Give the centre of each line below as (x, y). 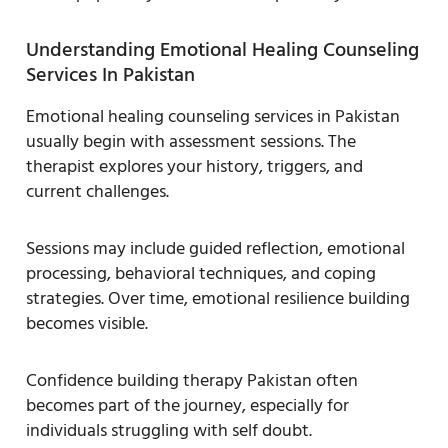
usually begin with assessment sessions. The (191, 141)
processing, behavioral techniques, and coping (201, 273)
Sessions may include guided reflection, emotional (215, 248)
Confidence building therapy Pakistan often (192, 380)
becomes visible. (87, 323)
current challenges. (97, 191)
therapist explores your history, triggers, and (194, 166)
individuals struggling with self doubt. (169, 430)
